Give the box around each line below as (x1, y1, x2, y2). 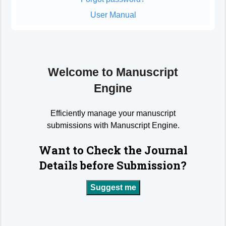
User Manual (90, 11, 136, 20)
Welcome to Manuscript (48, 66, 178, 79)
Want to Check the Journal (38, 143, 188, 158)
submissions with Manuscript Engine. (46, 121, 180, 130)
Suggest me (90, 183, 136, 192)
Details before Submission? (39, 158, 187, 173)
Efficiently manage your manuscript (50, 109, 176, 118)
